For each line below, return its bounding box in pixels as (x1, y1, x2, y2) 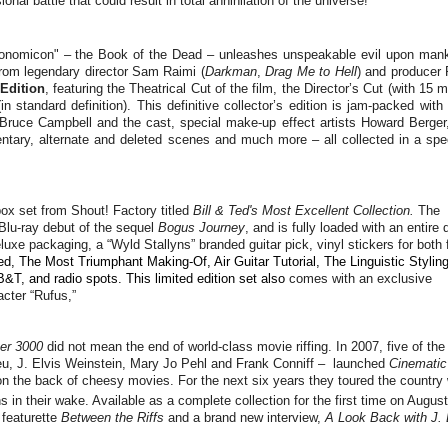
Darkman (204, 63, 257, 79)
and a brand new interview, (164, 410, 325, 426)
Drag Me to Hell (265, 63, 357, 79)
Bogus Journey (158, 220, 245, 236)
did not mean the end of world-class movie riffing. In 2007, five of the (43, 339, 445, 355)
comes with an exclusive (289, 271, 432, 287)
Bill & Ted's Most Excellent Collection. (193, 203, 418, 219)
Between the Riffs (61, 410, 164, 426)
